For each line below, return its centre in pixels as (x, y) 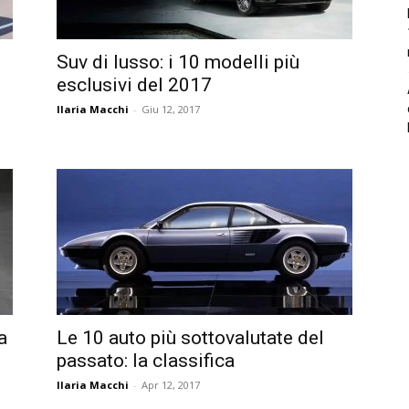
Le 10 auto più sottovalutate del (190, 337)
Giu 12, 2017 (171, 109)
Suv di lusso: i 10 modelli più (178, 62)
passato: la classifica (146, 360)
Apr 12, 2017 (171, 384)
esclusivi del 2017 (134, 84)
